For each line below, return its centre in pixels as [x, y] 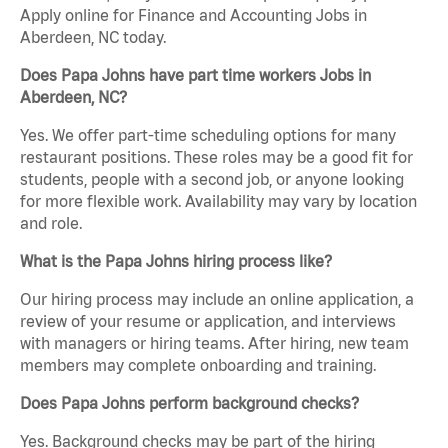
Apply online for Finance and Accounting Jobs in [193, 15]
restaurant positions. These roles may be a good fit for [216, 157]
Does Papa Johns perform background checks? [189, 403]
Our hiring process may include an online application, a [217, 299]
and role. [51, 223]
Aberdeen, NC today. [93, 37]
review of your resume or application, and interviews [208, 321]
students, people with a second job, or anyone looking [212, 179]
